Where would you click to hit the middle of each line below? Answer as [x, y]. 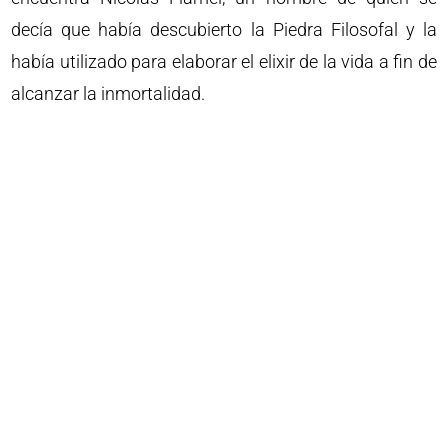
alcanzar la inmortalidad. [108, 93]
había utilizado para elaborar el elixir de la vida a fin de [224, 61]
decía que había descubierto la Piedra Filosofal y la [224, 29]
